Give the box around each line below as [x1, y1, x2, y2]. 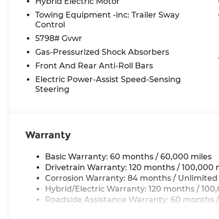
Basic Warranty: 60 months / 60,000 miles [45, 152, 212, 161]
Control [35, 20, 66, 29]
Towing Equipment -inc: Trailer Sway [35, 10, 180, 20]
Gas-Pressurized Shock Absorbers [35, 47, 170, 57]
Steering [35, 84, 70, 94]
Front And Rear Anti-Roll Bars [35, 61, 153, 70]
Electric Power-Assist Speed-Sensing [35, 74, 181, 84]
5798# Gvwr [35, 33, 83, 43]
